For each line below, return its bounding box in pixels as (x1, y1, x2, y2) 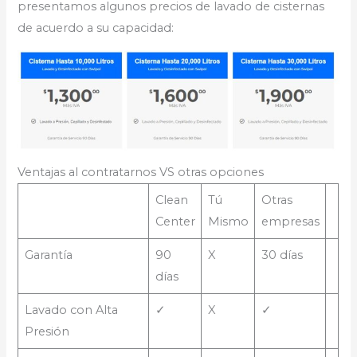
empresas (261, 214, 320, 229)
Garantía (24, 248, 73, 263)
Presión (24, 324, 69, 339)
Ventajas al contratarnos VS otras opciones (18, 165, 265, 180)
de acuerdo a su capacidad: (18, 20, 175, 35)
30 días (261, 248, 303, 263)
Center (155, 214, 195, 229)
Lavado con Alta (24, 303, 118, 318)
